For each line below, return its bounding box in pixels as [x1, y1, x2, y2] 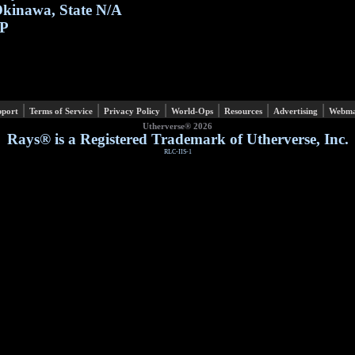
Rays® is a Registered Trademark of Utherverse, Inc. [6, 131, 349, 147]
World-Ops [171, 107, 213, 116]
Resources [224, 107, 262, 116]
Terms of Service [29, 107, 93, 116]
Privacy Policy [104, 107, 160, 116]
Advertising [273, 107, 318, 116]
